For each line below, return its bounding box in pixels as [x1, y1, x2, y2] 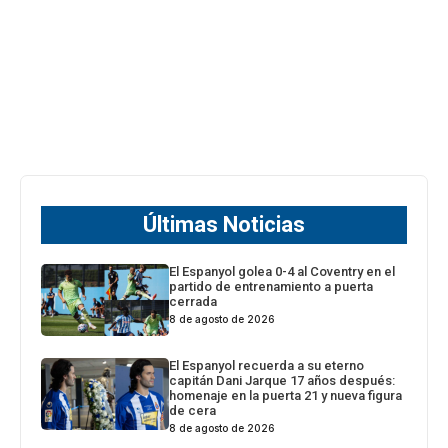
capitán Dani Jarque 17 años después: [169, 372, 396, 388]
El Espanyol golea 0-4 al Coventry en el [169, 263, 396, 279]
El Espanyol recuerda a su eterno [169, 357, 365, 373]
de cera [169, 402, 217, 418]
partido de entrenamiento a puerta [169, 278, 374, 294]
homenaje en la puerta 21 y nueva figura [169, 387, 403, 403]
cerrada [169, 293, 218, 309]
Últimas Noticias [143, 211, 305, 237]
